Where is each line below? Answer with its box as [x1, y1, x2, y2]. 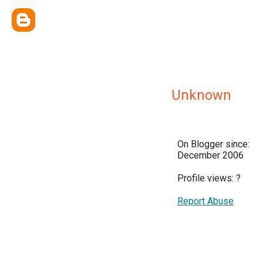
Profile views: [177, 173, 236, 184]
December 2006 [177, 150, 244, 161]
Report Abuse [177, 195, 234, 207]
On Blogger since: [177, 139, 249, 150]
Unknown [171, 87, 231, 103]
